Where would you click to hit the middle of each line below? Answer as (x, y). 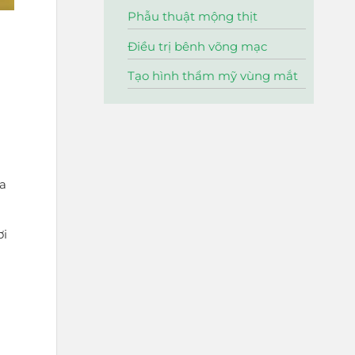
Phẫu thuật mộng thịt (193, 17)
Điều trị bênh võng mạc (197, 46)
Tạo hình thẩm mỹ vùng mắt (213, 75)
